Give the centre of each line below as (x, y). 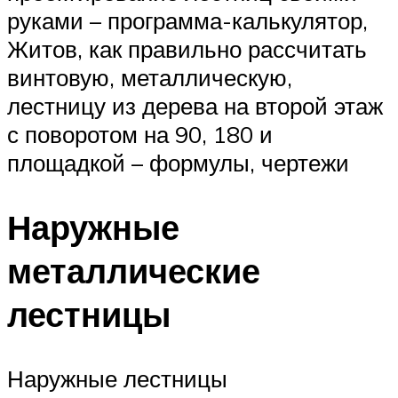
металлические (134, 271)
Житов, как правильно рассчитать (187, 49)
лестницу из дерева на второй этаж (195, 106)
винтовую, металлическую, (150, 78)
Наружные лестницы (117, 379)
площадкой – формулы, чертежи (178, 163)
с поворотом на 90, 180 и (140, 135)
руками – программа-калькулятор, (187, 21)
